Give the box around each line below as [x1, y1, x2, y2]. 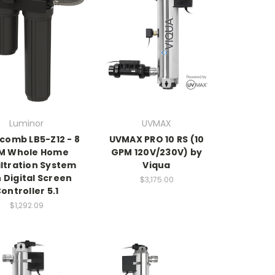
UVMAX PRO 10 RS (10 [109, 133, 204, 145]
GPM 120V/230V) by [110, 145, 203, 158]
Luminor [9, 117, 44, 130]
